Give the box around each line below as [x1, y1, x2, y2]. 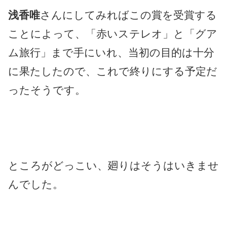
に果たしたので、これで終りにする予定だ [8, 65, 217, 77]
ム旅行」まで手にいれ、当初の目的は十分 [8, 46, 214, 58]
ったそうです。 [8, 84, 86, 96]
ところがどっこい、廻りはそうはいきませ [8, 160, 219, 172]
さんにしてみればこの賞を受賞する [40, 9, 217, 21]
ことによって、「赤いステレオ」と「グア [8, 27, 217, 40]
